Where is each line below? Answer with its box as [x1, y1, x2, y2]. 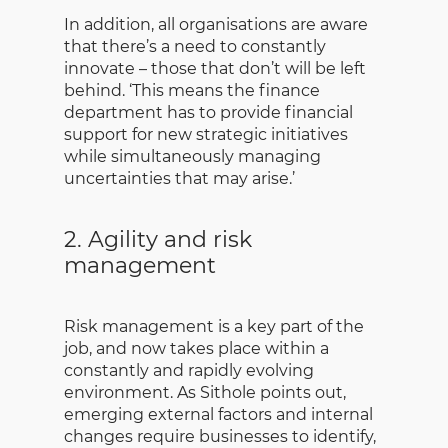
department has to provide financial [64, 103, 353, 123]
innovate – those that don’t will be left [64, 59, 366, 79]
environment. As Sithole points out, [64, 382, 346, 402]
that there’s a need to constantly [64, 37, 326, 57]
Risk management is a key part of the [64, 316, 364, 336]
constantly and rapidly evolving [64, 360, 314, 380]
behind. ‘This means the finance [64, 81, 320, 101]
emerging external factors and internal [64, 404, 373, 424]
